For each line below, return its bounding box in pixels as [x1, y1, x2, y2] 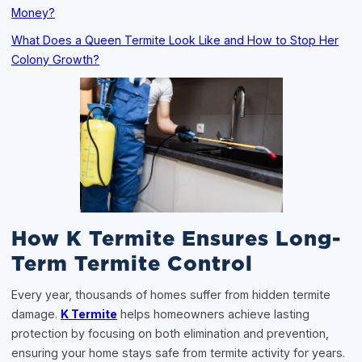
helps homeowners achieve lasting [117, 307, 310, 322]
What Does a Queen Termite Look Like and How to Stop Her [11, 32, 339, 47]
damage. [11, 307, 61, 322]
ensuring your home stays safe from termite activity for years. [11, 346, 346, 360]
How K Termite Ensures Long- [11, 229, 342, 250]
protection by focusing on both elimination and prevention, [11, 326, 330, 341]
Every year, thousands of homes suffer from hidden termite [11, 288, 331, 302]
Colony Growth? [11, 52, 100, 66]
